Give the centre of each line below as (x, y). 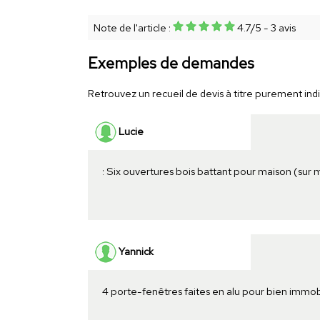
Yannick (135, 251)
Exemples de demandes (171, 63)
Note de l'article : (133, 27)
